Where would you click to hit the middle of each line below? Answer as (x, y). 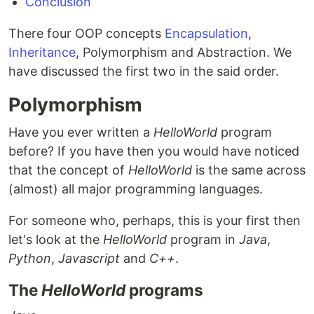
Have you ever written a (81, 132)
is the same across (249, 170)
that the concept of (68, 170)
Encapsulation (206, 33)
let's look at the (56, 239)
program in (203, 239)
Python (30, 258)
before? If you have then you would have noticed (154, 151)
